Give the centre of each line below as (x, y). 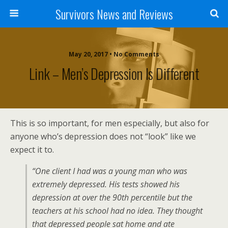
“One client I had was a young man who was (110, 171)
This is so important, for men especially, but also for (110, 123)
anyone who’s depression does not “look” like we (103, 136)
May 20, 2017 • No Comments (114, 54)
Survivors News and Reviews (114, 14)
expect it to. (32, 150)
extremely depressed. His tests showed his (106, 184)
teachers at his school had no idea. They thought (117, 211)
